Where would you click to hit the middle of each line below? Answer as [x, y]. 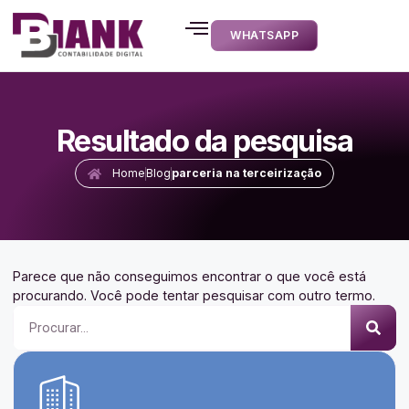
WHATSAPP [265, 35]
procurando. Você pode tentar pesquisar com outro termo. [194, 295]
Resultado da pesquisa [204, 141]
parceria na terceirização [246, 173]
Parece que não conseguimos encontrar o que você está [190, 276]
